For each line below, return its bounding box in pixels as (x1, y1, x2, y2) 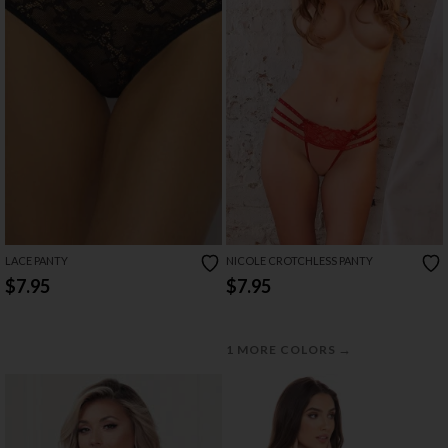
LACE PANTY (5, 253, 68, 267)
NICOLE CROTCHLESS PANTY (226, 253, 373, 267)
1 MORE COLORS (226, 341, 339, 357)
